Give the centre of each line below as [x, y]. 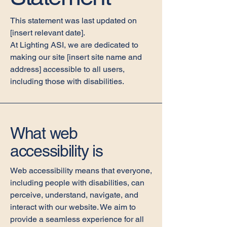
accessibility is [56, 151]
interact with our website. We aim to [73, 207]
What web [44, 133]
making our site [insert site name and [76, 57]
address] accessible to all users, [67, 69]
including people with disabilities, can [77, 183]
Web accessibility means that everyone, [81, 171]
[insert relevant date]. [48, 33]
